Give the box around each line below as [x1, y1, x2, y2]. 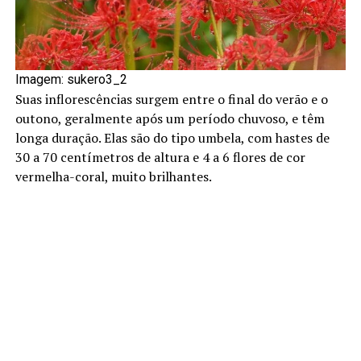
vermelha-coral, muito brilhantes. [15, 167, 212, 185]
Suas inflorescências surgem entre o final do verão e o [15, 89, 328, 108]
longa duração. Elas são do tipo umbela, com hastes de [15, 128, 330, 147]
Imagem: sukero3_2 [15, 71, 127, 87]
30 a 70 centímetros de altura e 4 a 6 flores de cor [15, 147, 305, 166]
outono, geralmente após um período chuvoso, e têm [15, 109, 325, 127]
